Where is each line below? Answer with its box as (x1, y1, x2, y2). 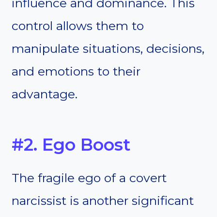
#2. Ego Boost (12, 134, 131, 155)
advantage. (12, 87, 77, 102)
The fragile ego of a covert (12, 170, 167, 186)
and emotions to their (12, 64, 140, 79)
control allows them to (12, 18, 144, 33)
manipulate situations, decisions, (12, 41, 204, 56)
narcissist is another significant (12, 193, 194, 208)
